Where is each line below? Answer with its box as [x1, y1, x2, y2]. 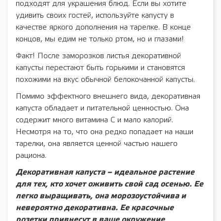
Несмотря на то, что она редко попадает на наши [16, 128, 193, 136]
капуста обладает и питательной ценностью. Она [16, 105, 189, 112]
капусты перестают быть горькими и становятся [16, 64, 185, 72]
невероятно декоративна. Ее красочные [16, 204, 174, 212]
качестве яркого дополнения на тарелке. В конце [16, 24, 191, 32]
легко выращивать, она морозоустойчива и [16, 192, 186, 200]
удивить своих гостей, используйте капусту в [16, 12, 174, 20]
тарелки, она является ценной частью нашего [16, 140, 178, 148]
